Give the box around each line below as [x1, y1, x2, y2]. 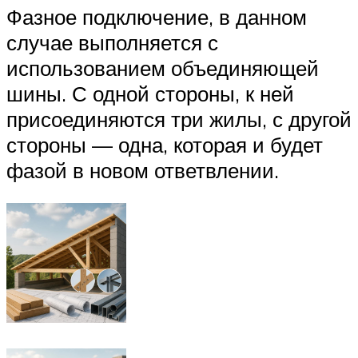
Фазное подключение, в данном [6, 3, 307, 30]
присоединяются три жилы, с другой [6, 105, 352, 132]
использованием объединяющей [6, 54, 319, 81]
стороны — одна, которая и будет [6, 131, 323, 157]
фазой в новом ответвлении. [6, 157, 279, 183]
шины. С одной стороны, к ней [6, 80, 294, 106]
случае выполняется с [6, 29, 218, 55]
